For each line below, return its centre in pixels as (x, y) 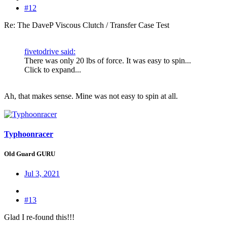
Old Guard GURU (30, 154)
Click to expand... (53, 69)
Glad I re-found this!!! (39, 217)
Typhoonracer (29, 134)
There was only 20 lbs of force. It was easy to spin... (108, 60)
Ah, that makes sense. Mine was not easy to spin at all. (91, 96)
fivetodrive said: (50, 51)
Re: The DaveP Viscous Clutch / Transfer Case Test (87, 25)
